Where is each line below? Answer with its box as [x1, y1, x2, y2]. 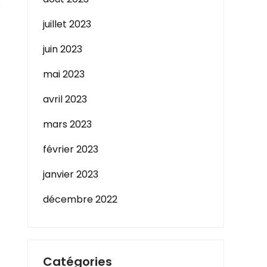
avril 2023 [43, 92, 87, 106]
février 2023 [43, 142, 98, 156]
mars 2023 [43, 117, 92, 131]
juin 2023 [43, 42, 82, 56]
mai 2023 [43, 67, 85, 81]
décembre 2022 [43, 193, 117, 206]
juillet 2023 [43, 17, 91, 31]
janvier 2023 [43, 167, 98, 181]
